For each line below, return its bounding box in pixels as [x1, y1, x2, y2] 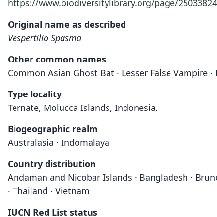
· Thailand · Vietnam [8, 185, 90, 197]
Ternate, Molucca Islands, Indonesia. [8, 102, 158, 113]
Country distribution [8, 158, 96, 170]
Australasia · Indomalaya [8, 137, 109, 148]
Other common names [8, 53, 106, 65]
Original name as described [8, 18, 126, 30]
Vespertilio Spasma [8, 32, 81, 44]
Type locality [8, 88, 62, 100]
